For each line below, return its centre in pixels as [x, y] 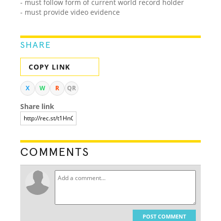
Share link [37, 106]
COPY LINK [50, 67]
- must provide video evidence [70, 12]
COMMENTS [55, 152]
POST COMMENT [164, 216]
